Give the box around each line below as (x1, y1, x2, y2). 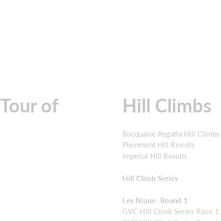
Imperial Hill (122, 151, 163, 160)
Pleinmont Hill (122, 140, 171, 149)
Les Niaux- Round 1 (122, 195, 188, 205)
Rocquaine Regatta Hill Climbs (122, 129, 220, 138)
